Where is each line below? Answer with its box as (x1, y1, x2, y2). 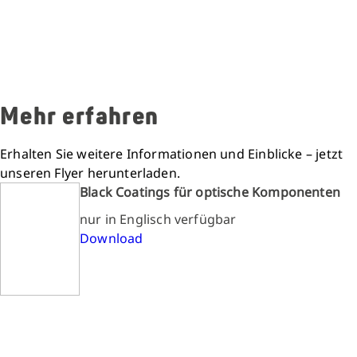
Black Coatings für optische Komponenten (80, 182, 341, 201)
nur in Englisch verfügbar (80, 210, 237, 228)
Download (80, 229, 143, 247)
